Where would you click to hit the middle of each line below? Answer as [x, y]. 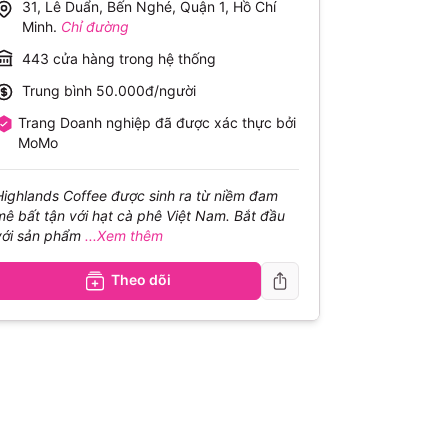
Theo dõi [140, 279]
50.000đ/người [146, 90]
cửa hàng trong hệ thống [133, 58]
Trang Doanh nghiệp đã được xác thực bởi [157, 122]
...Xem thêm [124, 235]
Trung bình [57, 90]
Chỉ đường [95, 26]
